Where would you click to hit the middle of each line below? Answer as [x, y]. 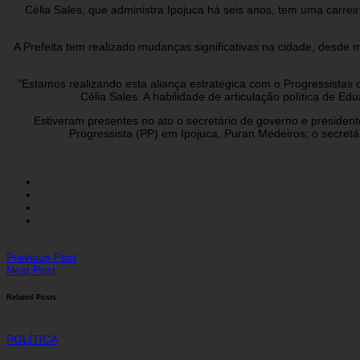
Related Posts [31, 298]
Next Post [31, 270]
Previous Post [41, 257]
